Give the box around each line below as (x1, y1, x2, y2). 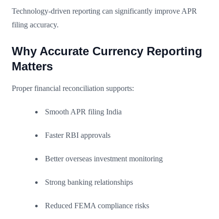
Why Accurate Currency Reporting (12, 44, 202, 58)
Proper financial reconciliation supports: (12, 84, 134, 92)
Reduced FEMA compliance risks (45, 201, 149, 210)
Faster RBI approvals (45, 131, 110, 139)
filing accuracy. (12, 20, 59, 29)
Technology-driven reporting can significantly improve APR (12, 6, 197, 15)
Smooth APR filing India (45, 107, 122, 116)
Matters (12, 59, 53, 73)
